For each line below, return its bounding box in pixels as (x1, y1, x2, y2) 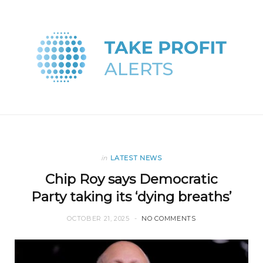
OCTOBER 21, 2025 (67, 214, 130, 223)
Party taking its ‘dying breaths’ (31, 188, 232, 205)
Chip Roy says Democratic (45, 171, 218, 188)
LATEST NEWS (110, 154, 162, 163)
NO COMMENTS (141, 214, 196, 223)
